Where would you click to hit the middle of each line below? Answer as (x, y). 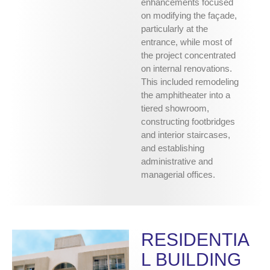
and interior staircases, (186, 135)
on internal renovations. (187, 69)
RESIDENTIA (195, 240)
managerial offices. (178, 175)
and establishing (173, 148)
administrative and (177, 162)
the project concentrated (188, 55)
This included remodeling (190, 82)
